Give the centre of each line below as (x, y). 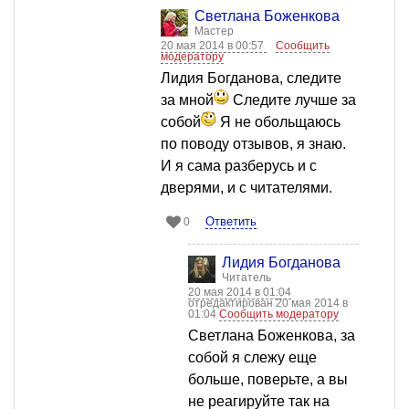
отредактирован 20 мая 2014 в (268, 304)
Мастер (214, 31)
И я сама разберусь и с (239, 166)
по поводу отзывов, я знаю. (253, 144)
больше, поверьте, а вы (268, 380)
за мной (187, 100)
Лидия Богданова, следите (251, 79)
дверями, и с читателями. (246, 188)
